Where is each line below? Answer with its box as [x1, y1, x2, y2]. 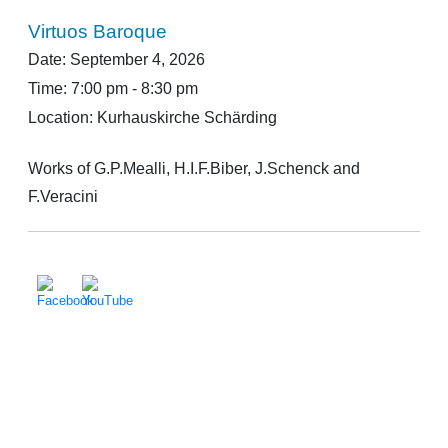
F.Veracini [28, 188, 99, 206]
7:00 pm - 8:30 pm [71, 80, 199, 98]
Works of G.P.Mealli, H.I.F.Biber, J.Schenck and [28, 160, 361, 178]
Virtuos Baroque [28, 21, 168, 43]
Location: [28, 109, 98, 127]
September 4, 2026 [70, 51, 206, 69]
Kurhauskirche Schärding [97, 109, 278, 127]
